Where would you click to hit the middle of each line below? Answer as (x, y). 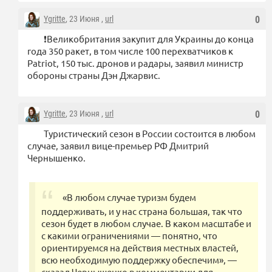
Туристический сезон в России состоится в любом (150, 133)
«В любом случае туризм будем (129, 197)
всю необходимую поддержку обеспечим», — (139, 259)
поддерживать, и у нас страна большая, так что (142, 211)
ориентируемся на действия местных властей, (140, 247)
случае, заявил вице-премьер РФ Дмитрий (118, 145)
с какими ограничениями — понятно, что (129, 235)
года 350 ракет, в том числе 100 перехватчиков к (130, 50)
